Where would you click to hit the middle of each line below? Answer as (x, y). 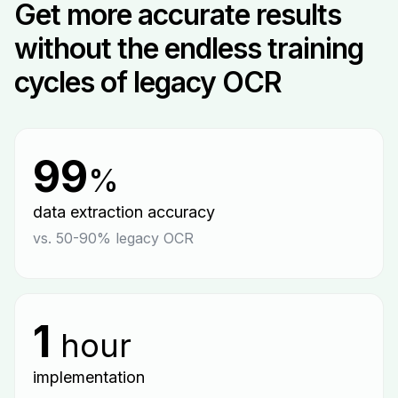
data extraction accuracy (124, 211)
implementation (89, 377)
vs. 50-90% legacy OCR (113, 238)
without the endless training (189, 48)
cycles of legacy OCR (148, 82)
